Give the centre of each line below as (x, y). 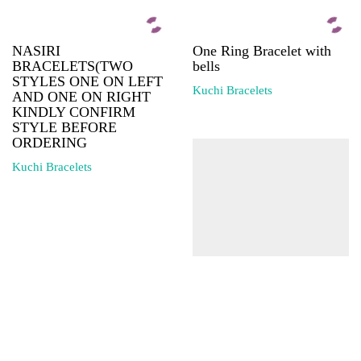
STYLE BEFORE (64, 127)
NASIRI (36, 50)
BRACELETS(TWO (73, 66)
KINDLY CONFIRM (74, 112)
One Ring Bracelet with (262, 50)
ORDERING (50, 142)
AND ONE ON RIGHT (81, 96)
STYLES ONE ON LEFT (87, 81)
